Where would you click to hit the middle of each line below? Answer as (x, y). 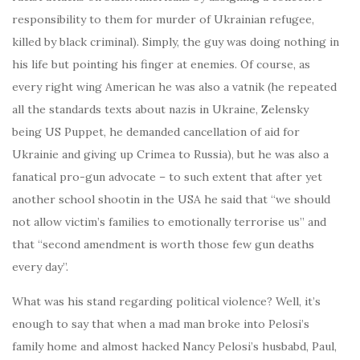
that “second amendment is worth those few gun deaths (163, 245)
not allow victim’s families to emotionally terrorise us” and (169, 222)
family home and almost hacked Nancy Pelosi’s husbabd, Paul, (174, 347)
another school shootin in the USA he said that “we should (171, 200)
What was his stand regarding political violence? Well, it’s (166, 302)
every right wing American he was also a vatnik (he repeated (174, 87)
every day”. (40, 267)
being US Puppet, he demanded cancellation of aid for (156, 132)
